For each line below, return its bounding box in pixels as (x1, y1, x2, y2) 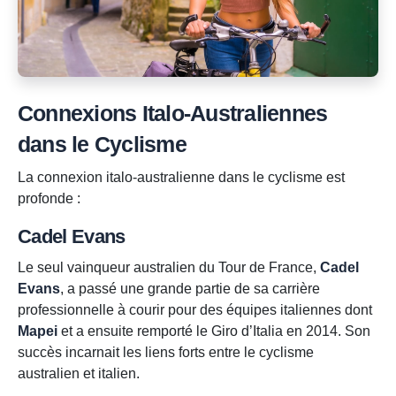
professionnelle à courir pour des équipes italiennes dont (18, 302, 372, 318)
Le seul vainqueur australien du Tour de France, (18, 260, 320, 276)
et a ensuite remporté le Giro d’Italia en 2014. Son (57, 324, 370, 339)
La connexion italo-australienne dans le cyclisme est (18, 170, 345, 186)
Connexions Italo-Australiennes (18, 101, 328, 126)
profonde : (18, 191, 80, 207)
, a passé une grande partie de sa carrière (60, 281, 320, 297)
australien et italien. (18, 366, 140, 382)
